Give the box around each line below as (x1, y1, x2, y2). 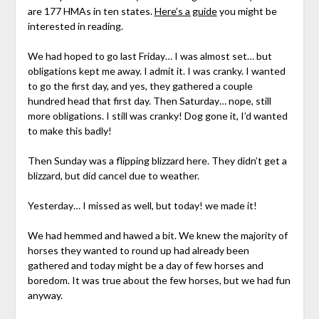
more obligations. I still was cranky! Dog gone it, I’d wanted (27, 109, 288, 122)
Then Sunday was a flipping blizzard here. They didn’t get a (27, 154, 287, 167)
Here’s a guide (154, 4, 217, 17)
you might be (216, 4, 277, 17)
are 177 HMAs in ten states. (27, 4, 155, 17)
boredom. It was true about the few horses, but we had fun (27, 273, 291, 286)
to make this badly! (27, 124, 112, 137)
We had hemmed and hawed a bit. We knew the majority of (27, 229, 288, 241)
